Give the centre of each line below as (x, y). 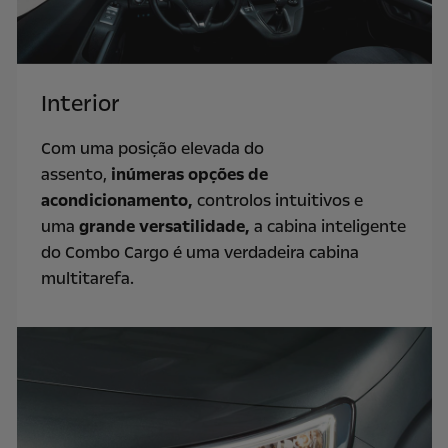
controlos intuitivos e (277, 201)
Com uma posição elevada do (152, 149)
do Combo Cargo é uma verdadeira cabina (199, 253)
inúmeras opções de (189, 175)
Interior (80, 104)
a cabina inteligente (327, 227)
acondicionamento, (116, 201)
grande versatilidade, (164, 227)
